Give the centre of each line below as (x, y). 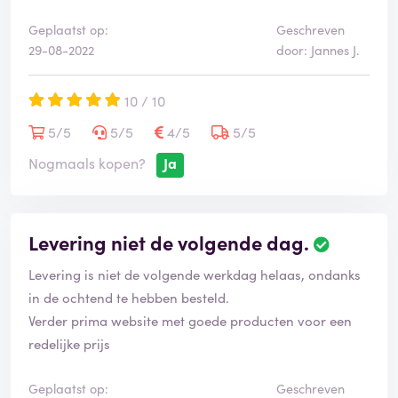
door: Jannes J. (318, 50)
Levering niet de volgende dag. (169, 243)
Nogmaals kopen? (87, 163)
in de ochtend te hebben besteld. (131, 298)
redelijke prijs (69, 344)
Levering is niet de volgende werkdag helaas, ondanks (195, 275)
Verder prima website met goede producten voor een (190, 321)
